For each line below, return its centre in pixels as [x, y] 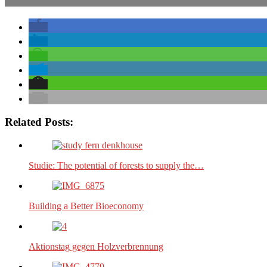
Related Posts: [39, 122]
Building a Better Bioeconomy [86, 206]
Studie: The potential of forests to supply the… [116, 165]
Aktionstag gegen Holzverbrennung [96, 246]
